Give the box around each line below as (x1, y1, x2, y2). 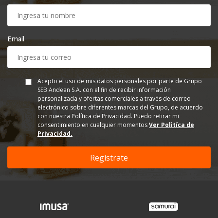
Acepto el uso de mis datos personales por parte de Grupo (37, 77, 202, 85)
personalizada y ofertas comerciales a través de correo (37, 94, 191, 103)
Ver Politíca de (149, 121, 194, 129)
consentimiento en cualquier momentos (37, 121, 149, 129)
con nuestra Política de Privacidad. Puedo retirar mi (37, 112, 179, 120)
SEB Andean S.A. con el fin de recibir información (37, 86, 171, 94)
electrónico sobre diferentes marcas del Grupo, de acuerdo (37, 103, 203, 111)
